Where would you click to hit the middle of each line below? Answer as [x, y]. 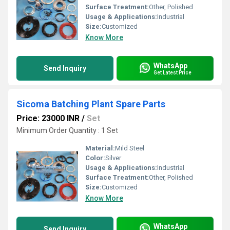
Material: [100, 148]
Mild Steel [130, 148]
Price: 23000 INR [48, 118]
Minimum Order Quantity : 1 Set [67, 130]
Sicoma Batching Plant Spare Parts [91, 104]
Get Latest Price [172, 72]
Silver [113, 158]
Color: [95, 158]
